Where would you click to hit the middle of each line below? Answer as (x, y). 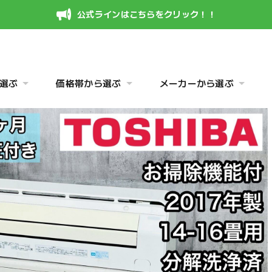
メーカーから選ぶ (197, 84)
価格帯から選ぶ (89, 84)
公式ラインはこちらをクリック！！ (147, 15)
